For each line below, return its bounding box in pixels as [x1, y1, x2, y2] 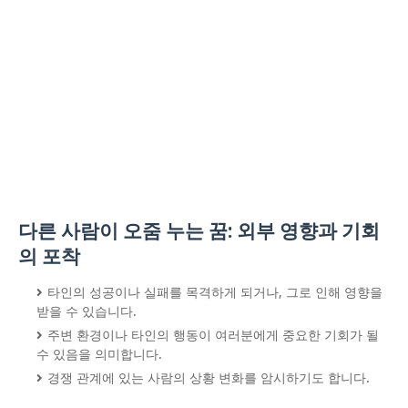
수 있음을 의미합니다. [36, 347, 162, 362]
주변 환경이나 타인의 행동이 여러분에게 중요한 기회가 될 [47, 328, 379, 343]
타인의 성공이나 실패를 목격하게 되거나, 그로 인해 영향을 [47, 285, 382, 301]
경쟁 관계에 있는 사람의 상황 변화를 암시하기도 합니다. [47, 371, 370, 386]
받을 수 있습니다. [36, 304, 137, 320]
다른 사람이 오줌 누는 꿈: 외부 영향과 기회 [18, 219, 380, 243]
